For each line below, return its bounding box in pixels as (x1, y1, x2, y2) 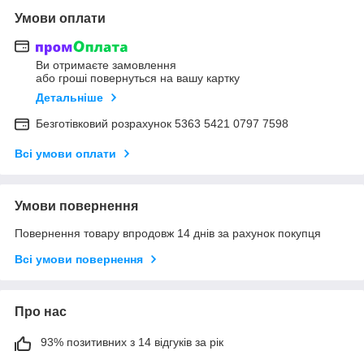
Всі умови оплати (15, 147, 116, 161)
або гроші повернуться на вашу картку (36, 71, 240, 85)
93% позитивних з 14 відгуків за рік (41, 336, 223, 349)
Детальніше (36, 91, 103, 105)
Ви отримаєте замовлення (36, 58, 176, 72)
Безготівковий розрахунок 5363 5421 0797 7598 (36, 117, 288, 131)
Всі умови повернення (15, 253, 143, 266)
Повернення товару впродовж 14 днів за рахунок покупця (15, 227, 321, 240)
